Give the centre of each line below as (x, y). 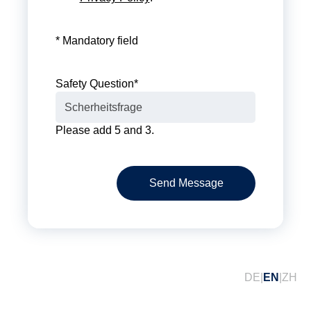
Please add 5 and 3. (105, 130)
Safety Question (95, 83)
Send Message (186, 183)
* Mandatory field (97, 40)
